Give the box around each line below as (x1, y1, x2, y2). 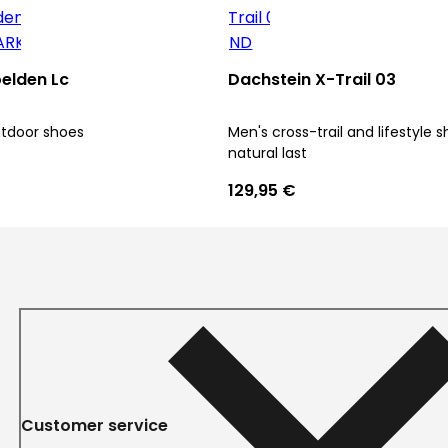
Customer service (20, 414, 168, 437)
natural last (228, 143, 307, 163)
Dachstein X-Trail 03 (228, 68, 396, 91)
